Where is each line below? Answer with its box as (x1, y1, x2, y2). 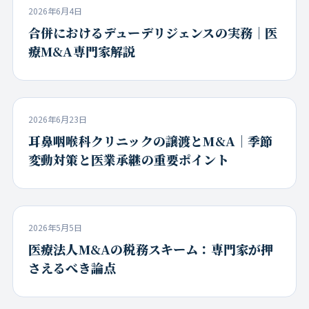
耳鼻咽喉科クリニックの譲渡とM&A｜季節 (28, 132, 273, 150)
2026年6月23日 (28, 113, 87, 126)
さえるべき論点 (28, 259, 117, 277)
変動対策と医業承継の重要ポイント (28, 150, 229, 169)
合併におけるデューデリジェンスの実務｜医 (28, 23, 278, 42)
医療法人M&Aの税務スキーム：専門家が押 (28, 240, 274, 259)
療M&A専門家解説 (28, 42, 136, 61)
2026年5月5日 (28, 221, 82, 234)
